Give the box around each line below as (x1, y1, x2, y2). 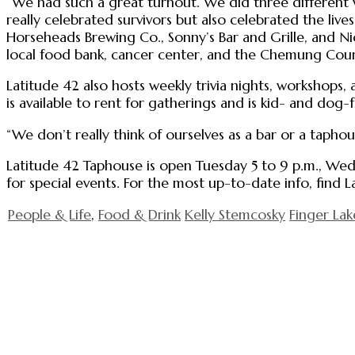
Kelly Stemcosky (185, 206, 285, 224)
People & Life (8, 206, 91, 224)
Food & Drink (98, 206, 181, 224)
